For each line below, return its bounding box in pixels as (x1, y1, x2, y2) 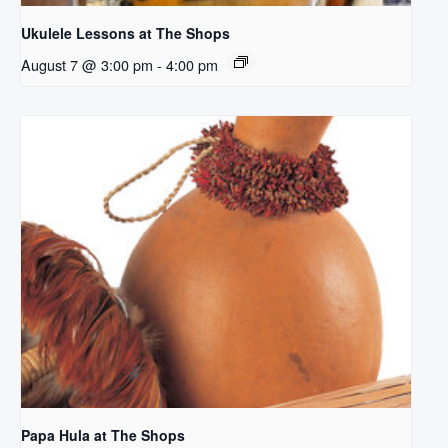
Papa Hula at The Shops (21, 425, 185, 446)
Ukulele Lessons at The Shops (21, 23, 230, 44)
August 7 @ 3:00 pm (21, 54, 153, 76)
